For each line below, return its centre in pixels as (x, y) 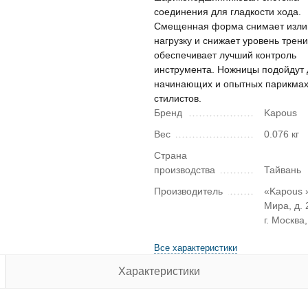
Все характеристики (196, 248)
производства (185, 170)
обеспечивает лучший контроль (225, 55)
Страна (170, 155)
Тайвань (283, 170)
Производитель (188, 191)
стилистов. (178, 98)
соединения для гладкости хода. (228, 12)
